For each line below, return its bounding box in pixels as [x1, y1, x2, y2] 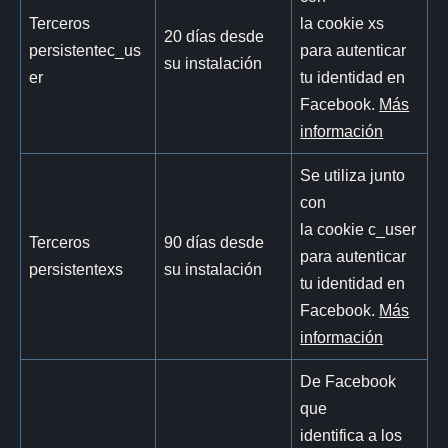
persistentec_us [29, 40, 142, 59]
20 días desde [164, 26, 265, 45]
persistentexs [29, 259, 124, 278]
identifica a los [300, 425, 403, 444]
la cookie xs [300, 13, 385, 32]
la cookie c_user [300, 219, 417, 238]
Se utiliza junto [300, 165, 406, 184]
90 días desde [164, 232, 265, 251]
